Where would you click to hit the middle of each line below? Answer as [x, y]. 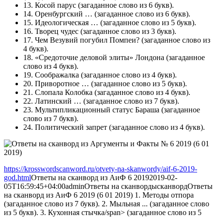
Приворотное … [62, 83]
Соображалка [57, 75]
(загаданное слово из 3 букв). [127, 31]
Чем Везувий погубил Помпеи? [87, 40]
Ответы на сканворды [121, 186]
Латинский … [58, 101]
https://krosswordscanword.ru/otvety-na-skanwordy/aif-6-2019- [101, 169]
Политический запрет [71, 127]
